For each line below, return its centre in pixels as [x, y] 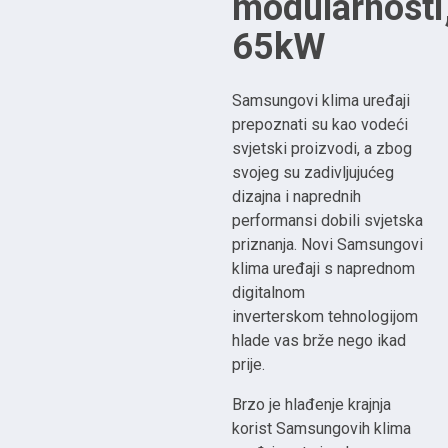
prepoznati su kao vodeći [320, 125]
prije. [249, 365]
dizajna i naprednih [297, 197]
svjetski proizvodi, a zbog [322, 149]
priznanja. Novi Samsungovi [328, 245]
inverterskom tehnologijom [325, 317]
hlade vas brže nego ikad [319, 341]
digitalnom [269, 293]
